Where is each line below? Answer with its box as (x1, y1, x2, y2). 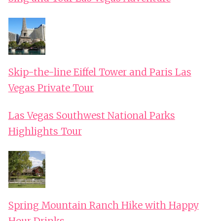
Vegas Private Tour (8, 82, 94, 94)
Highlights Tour (8, 125, 82, 138)
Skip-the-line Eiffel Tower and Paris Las (8, 66, 191, 78)
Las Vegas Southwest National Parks (8, 110, 175, 122)
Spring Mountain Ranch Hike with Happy (8, 199, 199, 212)
